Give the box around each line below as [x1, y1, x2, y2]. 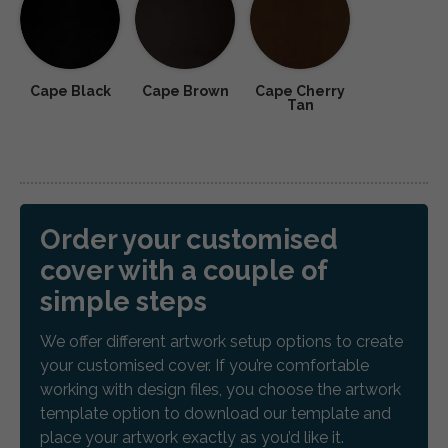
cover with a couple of [40, 254, 327, 286]
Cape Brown [141, 82, 229, 99]
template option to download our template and [40, 404, 391, 424]
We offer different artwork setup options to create [40, 332, 403, 352]
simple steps [40, 285, 207, 317]
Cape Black [29, 82, 111, 99]
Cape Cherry [255, 82, 345, 99]
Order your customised [40, 223, 338, 255]
